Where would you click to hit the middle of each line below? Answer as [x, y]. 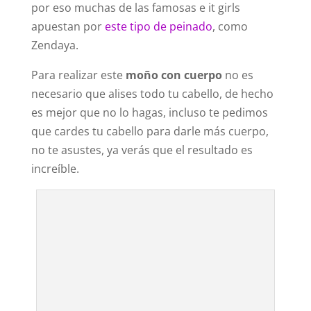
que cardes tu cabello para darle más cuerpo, [150, 132]
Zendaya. [54, 45]
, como [230, 27]
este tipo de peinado [158, 27]
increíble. [55, 169]
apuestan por [68, 27]
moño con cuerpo [174, 75]
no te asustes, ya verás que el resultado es [142, 150]
